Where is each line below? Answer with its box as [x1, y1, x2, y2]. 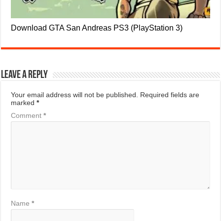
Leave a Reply [1, 70, 48, 81]
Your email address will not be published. [11, 91, 139, 99]
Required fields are [140, 91, 200, 99]
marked [11, 99, 37, 107]
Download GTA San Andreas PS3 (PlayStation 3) [11, 23, 183, 33]
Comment [11, 111, 44, 120]
